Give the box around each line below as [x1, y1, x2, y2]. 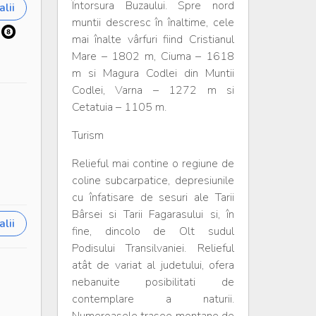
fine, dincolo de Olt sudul [71, 224, 234, 239]
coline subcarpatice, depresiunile [71, 173, 234, 188]
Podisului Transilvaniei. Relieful [71, 241, 234, 256]
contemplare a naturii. [71, 291, 234, 307]
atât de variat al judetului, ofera [71, 257, 234, 273]
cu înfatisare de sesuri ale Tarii [71, 190, 234, 205]
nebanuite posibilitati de [71, 274, 234, 290]
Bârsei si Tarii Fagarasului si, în [71, 207, 234, 222]
